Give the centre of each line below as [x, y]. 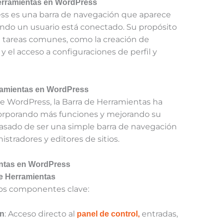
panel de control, [109, 214]
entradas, [159, 214]
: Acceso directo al [41, 214]
